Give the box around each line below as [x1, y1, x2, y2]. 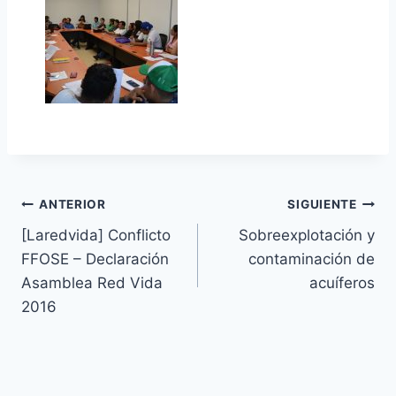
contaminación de [248, 249, 375, 268]
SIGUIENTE [287, 197, 357, 212]
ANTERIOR [39, 197, 106, 212]
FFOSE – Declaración [21, 249, 169, 268]
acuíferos [309, 273, 375, 292]
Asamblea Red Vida [21, 273, 163, 292]
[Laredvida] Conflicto [21, 225, 171, 244]
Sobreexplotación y [239, 225, 375, 244]
